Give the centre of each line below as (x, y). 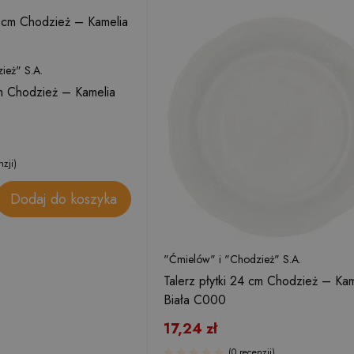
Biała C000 (195, 300)
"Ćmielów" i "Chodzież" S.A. (232, 259)
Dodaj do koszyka (63, 199)
